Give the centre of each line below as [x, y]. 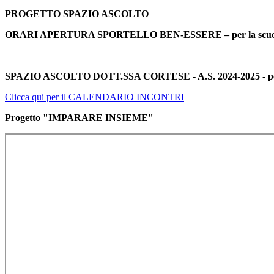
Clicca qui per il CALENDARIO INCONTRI [94, 97]
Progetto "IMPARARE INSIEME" [79, 118]
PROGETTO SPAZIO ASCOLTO [77, 14]
